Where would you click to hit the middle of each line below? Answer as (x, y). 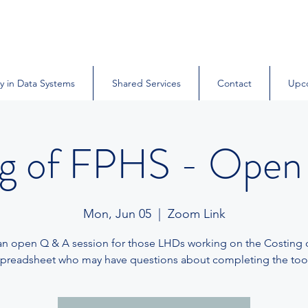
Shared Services (146, 83)
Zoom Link (196, 214)
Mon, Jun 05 (117, 214)
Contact (234, 83)
